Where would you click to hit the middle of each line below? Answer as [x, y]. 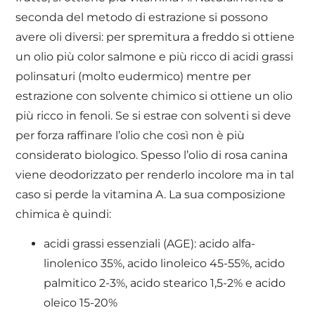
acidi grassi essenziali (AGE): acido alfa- [150, 244]
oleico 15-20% [81, 303]
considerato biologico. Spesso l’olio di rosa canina [152, 155]
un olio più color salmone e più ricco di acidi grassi [155, 56]
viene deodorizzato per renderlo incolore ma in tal [155, 174]
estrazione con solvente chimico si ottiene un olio [154, 96]
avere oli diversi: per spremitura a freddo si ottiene [155, 37]
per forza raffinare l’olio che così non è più [130, 135]
